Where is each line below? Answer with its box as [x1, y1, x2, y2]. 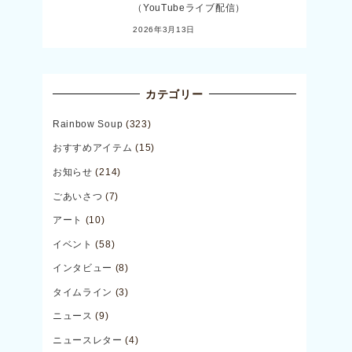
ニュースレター [52, 334, 123, 346]
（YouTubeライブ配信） [133, 2, 245, 14]
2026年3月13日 [133, 25, 196, 34]
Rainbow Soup [52, 118, 123, 130]
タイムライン [52, 286, 113, 298]
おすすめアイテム [52, 142, 133, 154]
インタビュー [52, 262, 113, 274]
